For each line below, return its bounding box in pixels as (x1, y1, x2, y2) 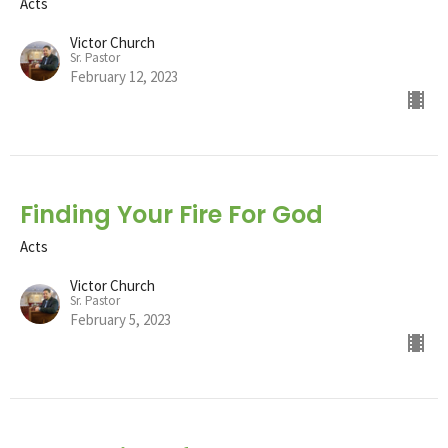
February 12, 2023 (70, 66, 178, 86)
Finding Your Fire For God (20, 197, 323, 231)
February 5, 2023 (70, 309, 171, 329)
